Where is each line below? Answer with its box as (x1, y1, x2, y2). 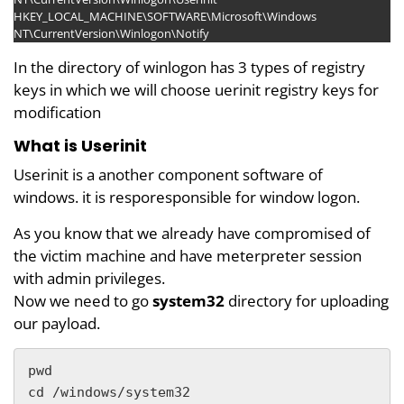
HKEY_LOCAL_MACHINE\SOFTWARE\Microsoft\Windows (14, 7, 317, 24)
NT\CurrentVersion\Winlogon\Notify (14, 24, 209, 41)
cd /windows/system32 (28, 383, 190, 400)
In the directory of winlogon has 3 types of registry (14, 56, 365, 78)
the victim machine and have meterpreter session (14, 244, 362, 266)
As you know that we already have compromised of (14, 222, 371, 243)
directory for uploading (228, 289, 389, 311)
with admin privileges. (14, 267, 165, 289)
